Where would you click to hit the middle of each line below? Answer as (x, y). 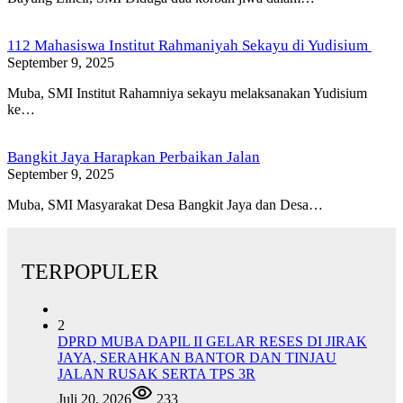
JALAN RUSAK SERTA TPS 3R (157, 374)
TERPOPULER (90, 271)
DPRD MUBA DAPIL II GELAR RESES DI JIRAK (212, 342)
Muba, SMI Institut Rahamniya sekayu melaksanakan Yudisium (187, 93)
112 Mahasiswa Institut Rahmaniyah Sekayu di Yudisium (189, 45)
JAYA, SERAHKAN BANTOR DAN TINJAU (197, 358)
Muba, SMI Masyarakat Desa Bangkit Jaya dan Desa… (165, 204)
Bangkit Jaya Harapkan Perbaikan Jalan (134, 157)
